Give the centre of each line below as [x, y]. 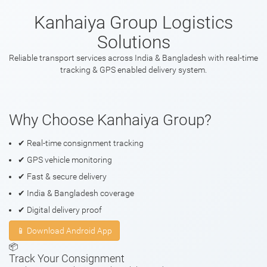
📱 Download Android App [64, 231]
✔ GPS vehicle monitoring [65, 160]
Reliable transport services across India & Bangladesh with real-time [133, 58]
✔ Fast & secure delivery [62, 176]
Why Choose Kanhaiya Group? [110, 120]
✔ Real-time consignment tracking [81, 143]
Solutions [133, 42]
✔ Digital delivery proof [60, 210]
